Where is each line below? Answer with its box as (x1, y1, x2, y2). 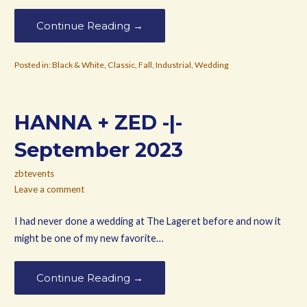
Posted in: (14, 59, 52, 70)
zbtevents (14, 167, 54, 179)
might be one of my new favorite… (14, 232, 163, 244)
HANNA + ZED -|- (14, 110, 182, 135)
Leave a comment (14, 183, 84, 195)
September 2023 (14, 138, 183, 162)
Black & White (51, 59, 104, 70)
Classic (107, 59, 135, 70)
